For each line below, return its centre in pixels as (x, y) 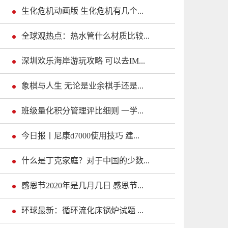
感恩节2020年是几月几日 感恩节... (82, 186)
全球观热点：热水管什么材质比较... (85, 36)
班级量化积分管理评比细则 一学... (82, 111)
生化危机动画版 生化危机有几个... (82, 11)
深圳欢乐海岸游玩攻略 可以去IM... (83, 61)
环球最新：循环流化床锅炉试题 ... (82, 211)
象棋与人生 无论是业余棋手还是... (82, 86)
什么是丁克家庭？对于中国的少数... (85, 161)
